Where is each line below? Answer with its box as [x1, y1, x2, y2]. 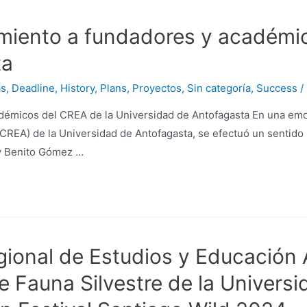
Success [256, 82, 297, 95]
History [60, 82, 95, 95]
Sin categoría [187, 82, 251, 95]
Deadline [12, 82, 55, 95]
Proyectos [132, 82, 182, 95]
